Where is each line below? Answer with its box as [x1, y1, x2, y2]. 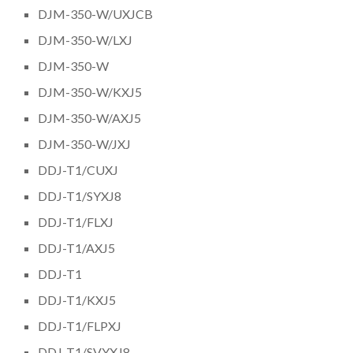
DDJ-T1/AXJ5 [38, 240, 116, 255]
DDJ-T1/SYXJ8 [38, 188, 122, 203]
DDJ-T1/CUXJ [38, 162, 119, 177]
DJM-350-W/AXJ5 [38, 110, 142, 125]
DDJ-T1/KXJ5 [38, 292, 117, 307]
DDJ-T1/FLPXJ [38, 318, 122, 333]
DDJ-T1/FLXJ [38, 214, 114, 229]
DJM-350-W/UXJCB [38, 6, 154, 21]
